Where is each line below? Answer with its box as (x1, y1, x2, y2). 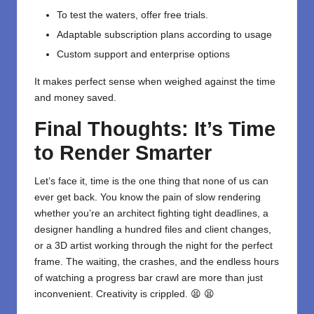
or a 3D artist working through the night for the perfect (34, 240, 273, 252)
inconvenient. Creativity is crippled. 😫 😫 (34, 289, 214, 300)
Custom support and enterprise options (57, 49, 230, 60)
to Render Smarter (34, 142, 212, 165)
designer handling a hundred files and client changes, (34, 224, 271, 235)
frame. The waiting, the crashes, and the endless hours (34, 257, 279, 268)
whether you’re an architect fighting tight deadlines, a (34, 208, 268, 219)
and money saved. (34, 93, 116, 104)
